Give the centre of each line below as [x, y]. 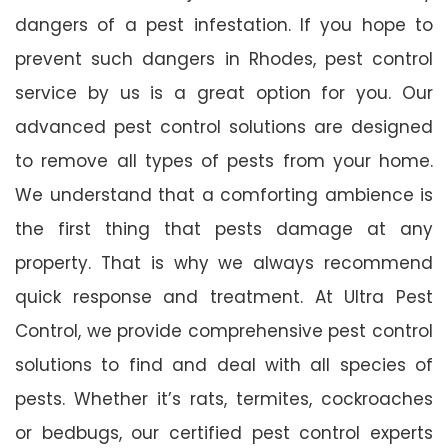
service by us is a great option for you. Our [224, 92]
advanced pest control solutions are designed [224, 126]
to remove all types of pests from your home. [224, 160]
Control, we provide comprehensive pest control [224, 330]
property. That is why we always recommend [224, 262]
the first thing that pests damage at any [224, 228]
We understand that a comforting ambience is [224, 194]
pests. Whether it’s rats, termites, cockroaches [224, 398]
